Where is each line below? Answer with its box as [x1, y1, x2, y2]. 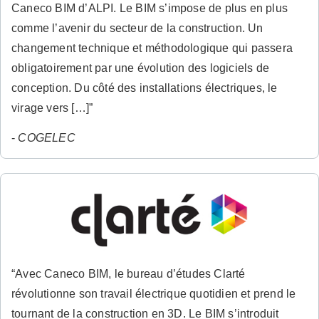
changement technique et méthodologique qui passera [11, 41, 293, 54]
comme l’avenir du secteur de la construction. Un [11, 21, 263, 34]
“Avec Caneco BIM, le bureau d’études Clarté [11, 268, 246, 281]
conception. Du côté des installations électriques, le [11, 81, 278, 94]
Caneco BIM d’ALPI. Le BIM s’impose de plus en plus [11, 1, 288, 14]
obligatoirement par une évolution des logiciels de [11, 61, 270, 74]
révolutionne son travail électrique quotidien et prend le [11, 288, 296, 300]
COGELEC [18, 131, 75, 144]
